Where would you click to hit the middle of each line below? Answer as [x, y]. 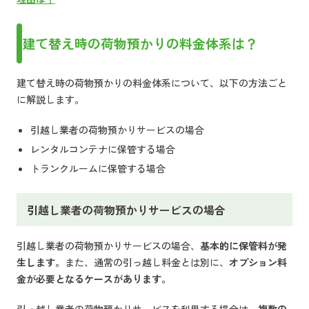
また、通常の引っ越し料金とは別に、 [147, 262]
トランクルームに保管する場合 [98, 168]
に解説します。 [50, 99]
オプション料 [258, 262]
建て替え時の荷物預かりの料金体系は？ [140, 43]
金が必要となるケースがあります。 [94, 279]
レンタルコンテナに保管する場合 [103, 149]
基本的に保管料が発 [243, 246]
